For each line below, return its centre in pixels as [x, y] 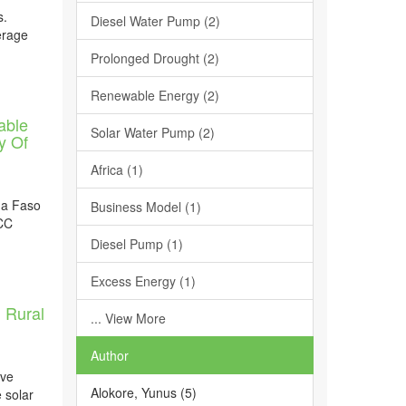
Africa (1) [116, 169]
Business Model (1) [145, 207]
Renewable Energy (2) [155, 95]
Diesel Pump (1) [136, 244]
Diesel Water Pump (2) [155, 21]
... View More [128, 318]
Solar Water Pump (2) [152, 132]
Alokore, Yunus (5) [143, 392]
